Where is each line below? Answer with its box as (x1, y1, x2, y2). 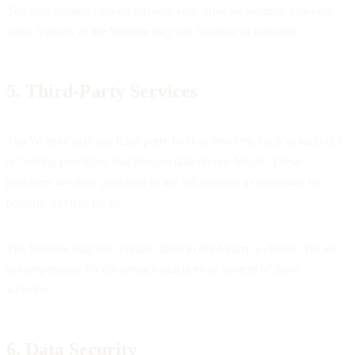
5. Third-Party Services (6, 80, 197, 101)
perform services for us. (6, 195, 124, 209)
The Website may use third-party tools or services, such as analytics (6, 133, 342, 147)
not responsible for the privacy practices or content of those (6, 261, 300, 276)
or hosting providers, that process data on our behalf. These (6, 154, 301, 168)
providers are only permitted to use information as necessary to (6, 174, 318, 189)
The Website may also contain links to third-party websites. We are (6, 241, 338, 255)
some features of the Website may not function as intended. (6, 24, 300, 38)
